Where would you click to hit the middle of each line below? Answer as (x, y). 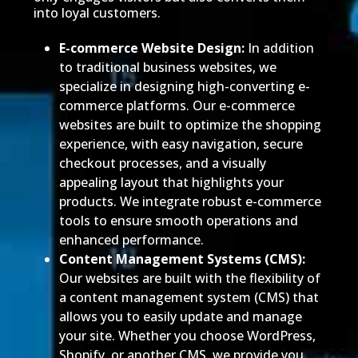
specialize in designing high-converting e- (184, 87)
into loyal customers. (97, 13)
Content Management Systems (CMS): (182, 259)
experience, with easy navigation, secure (181, 144)
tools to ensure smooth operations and (178, 221)
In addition (280, 48)
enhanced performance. (131, 240)
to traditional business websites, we (167, 68)
